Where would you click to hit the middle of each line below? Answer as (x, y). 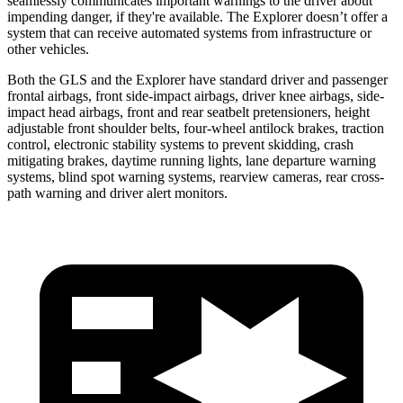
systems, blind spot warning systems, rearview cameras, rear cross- (196, 176)
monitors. (199, 193)
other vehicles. (48, 49)
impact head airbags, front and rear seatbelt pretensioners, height (188, 112)
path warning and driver (77, 193)
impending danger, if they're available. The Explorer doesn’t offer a (197, 16)
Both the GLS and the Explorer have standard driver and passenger (197, 79)
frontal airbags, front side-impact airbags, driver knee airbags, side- (196, 95)
